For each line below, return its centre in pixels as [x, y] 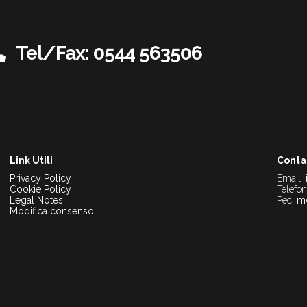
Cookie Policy [40, 189]
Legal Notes [36, 200]
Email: [291, 178]
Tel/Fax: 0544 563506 [107, 53]
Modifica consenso [52, 211]
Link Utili [31, 160]
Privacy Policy [40, 178]
